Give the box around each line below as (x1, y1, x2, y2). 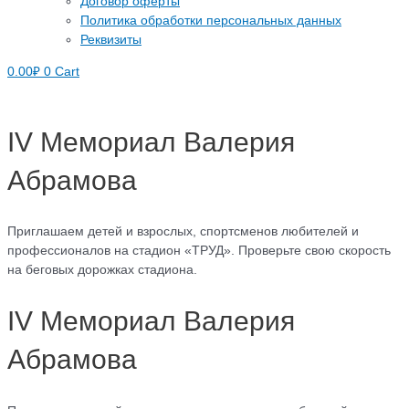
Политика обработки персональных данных (80, 14, 341, 28)
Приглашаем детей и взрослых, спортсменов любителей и (7, 225, 359, 239)
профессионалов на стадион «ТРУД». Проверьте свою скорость (7, 244, 391, 258)
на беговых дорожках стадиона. (7, 263, 197, 278)
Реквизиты (80, 33, 142, 47)
